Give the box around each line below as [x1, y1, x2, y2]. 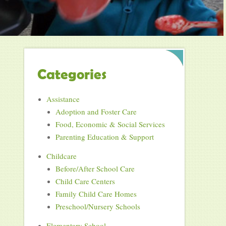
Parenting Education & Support [55, 132, 154, 142]
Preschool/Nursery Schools [55, 201, 140, 212]
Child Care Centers [55, 176, 115, 187]
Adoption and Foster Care [55, 106, 137, 117]
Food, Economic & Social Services [55, 119, 165, 130]
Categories [37, 66, 106, 83]
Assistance [46, 94, 80, 104]
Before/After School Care [55, 163, 135, 174]
